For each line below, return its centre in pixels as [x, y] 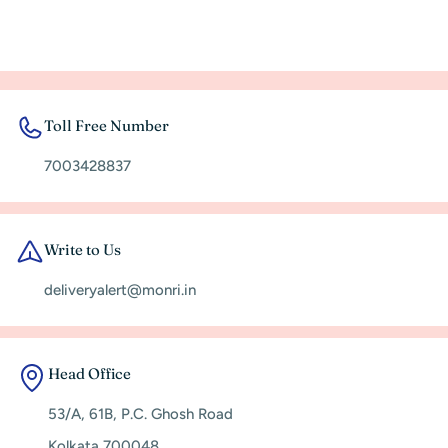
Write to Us [82, 249]
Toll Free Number [106, 125]
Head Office [89, 373]
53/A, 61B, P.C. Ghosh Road [140, 413]
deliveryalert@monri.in [120, 289]
